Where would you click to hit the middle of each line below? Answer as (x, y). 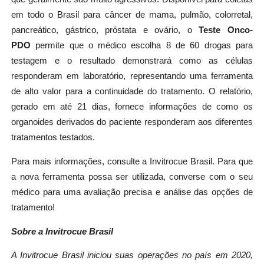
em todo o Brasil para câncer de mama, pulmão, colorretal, (132, 15)
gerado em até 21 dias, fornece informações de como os (132, 107)
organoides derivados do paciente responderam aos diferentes (132, 122)
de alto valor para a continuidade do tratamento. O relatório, (132, 92)
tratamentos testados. (54, 138)
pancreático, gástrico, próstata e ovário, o (105, 30)
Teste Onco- (226, 30)
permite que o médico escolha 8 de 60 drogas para (142, 46)
